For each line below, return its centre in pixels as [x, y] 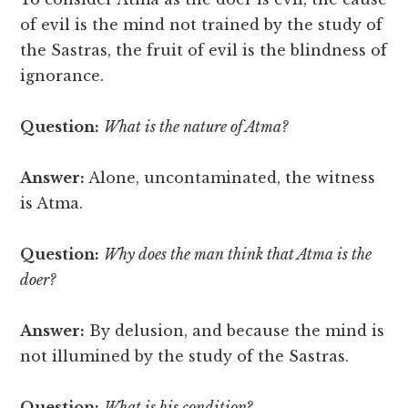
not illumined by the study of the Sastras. [185, 357]
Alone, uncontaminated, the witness [230, 178]
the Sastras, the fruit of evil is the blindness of [204, 51]
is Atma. [52, 204]
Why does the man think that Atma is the [238, 255]
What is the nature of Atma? [196, 127]
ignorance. [62, 76]
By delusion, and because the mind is [235, 331]
